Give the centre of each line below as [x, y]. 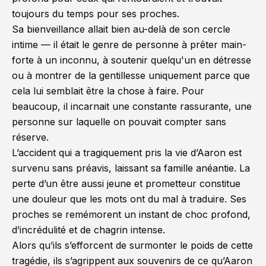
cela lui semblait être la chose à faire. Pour [108, 91]
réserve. [30, 137]
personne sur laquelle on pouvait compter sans [119, 122]
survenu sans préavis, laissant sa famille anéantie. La [131, 168]
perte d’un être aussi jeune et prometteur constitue [126, 183]
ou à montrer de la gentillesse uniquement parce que [131, 75]
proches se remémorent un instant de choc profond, [131, 214]
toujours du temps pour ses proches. [96, 14]
